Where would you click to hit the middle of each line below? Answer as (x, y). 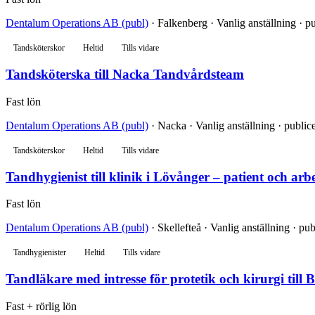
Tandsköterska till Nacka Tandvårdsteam (125, 75)
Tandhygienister (40, 253)
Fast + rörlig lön (41, 306)
